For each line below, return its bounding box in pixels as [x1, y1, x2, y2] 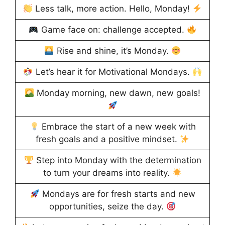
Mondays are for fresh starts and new [39, 189, 195, 199]
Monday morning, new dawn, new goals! [34, 88, 201, 98]
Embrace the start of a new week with [39, 122, 196, 132]
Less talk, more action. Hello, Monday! [33, 4, 192, 14]
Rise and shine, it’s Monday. [54, 46, 171, 56]
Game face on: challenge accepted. [38, 25, 187, 35]
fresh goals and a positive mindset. [35, 134, 180, 145]
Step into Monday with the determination [33, 155, 201, 166]
